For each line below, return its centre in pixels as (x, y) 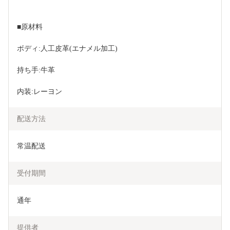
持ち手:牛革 (36, 70)
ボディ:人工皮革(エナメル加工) (67, 49)
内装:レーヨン (41, 92)
